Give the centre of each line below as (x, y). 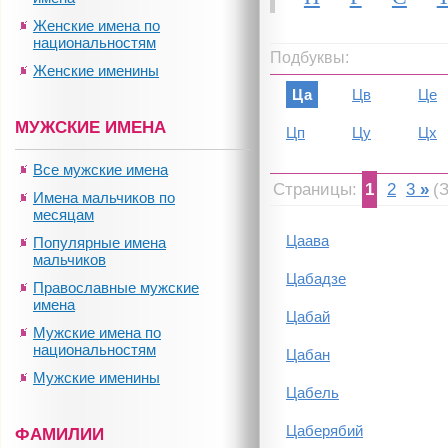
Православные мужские (116, 287)
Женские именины (96, 70)
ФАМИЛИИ (59, 434)
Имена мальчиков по (104, 197)
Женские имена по (96, 25)
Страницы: (317, 189)
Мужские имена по (97, 332)
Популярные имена (99, 242)
